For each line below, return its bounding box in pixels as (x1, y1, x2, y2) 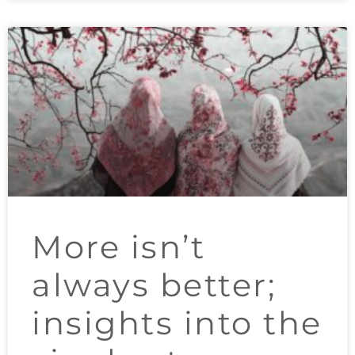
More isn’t (32, 227, 205, 266)
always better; (32, 265, 276, 304)
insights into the (32, 303, 323, 342)
